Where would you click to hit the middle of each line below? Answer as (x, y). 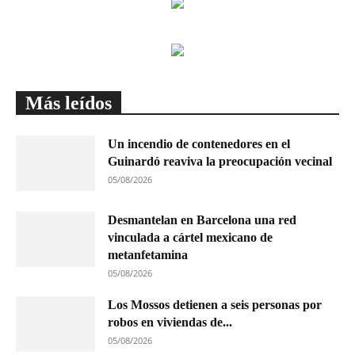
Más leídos (69, 103)
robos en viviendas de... (170, 322)
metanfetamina (148, 255)
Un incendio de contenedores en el (199, 144)
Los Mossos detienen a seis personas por (215, 305)
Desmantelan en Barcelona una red (202, 220)
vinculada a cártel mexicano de (190, 237)
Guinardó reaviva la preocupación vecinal (220, 161)
